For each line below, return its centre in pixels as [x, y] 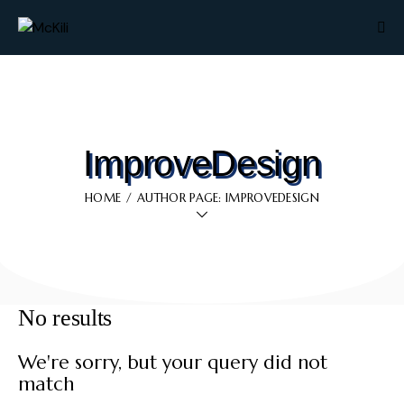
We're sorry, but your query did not [173, 362]
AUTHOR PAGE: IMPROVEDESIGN [228, 198]
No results [65, 317]
